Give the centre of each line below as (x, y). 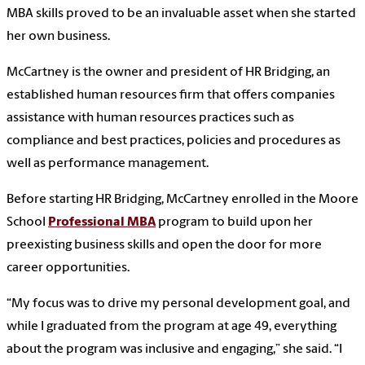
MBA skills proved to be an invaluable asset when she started (181, 14)
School (27, 223)
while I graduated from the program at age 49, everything (172, 327)
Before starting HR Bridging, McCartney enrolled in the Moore (182, 200)
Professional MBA (102, 223)
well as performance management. (108, 164)
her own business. (58, 37)
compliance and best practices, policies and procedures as (174, 141)
